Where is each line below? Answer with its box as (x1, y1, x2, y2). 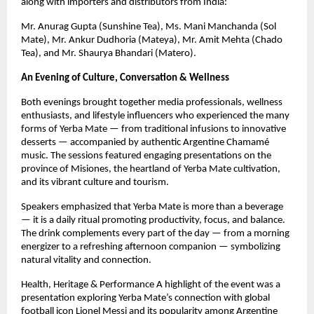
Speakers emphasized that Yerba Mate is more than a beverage (21, 201, 283, 212)
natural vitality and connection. (21, 254, 151, 266)
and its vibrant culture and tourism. (21, 177, 169, 188)
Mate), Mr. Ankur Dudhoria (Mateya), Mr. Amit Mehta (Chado (21, 34, 282, 46)
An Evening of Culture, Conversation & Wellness (21, 72, 229, 83)
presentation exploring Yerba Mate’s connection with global (21, 292, 270, 303)
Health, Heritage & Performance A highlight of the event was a (21, 279, 280, 290)
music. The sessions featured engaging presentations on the (21, 150, 271, 161)
